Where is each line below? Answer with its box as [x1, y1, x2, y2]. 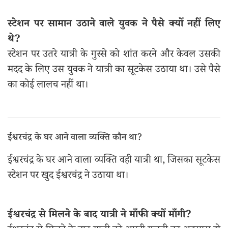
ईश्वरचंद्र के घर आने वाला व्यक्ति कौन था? [8, 131, 142, 146]
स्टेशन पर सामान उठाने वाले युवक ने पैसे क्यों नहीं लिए [8, 17, 220, 33]
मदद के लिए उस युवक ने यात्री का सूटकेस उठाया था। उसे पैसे [8, 63, 220, 79]
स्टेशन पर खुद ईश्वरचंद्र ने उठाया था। [8, 168, 128, 185]
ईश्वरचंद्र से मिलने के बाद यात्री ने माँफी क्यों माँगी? [8, 208, 191, 224]
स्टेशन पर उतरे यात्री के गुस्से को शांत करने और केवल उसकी [8, 47, 220, 64]
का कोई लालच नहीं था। [8, 78, 88, 94]
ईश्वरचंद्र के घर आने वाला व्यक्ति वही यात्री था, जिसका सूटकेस [8, 153, 220, 169]
